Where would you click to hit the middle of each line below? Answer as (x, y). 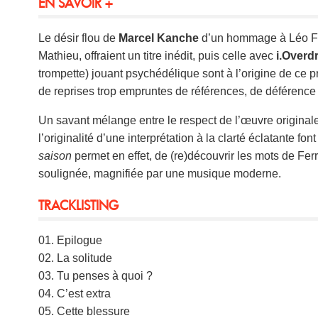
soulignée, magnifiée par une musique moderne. (160, 173)
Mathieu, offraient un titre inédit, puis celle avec (158, 55)
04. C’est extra (75, 293)
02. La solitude (76, 258)
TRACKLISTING (79, 205)
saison (55, 155)
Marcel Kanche (159, 38)
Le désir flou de (79, 38)
